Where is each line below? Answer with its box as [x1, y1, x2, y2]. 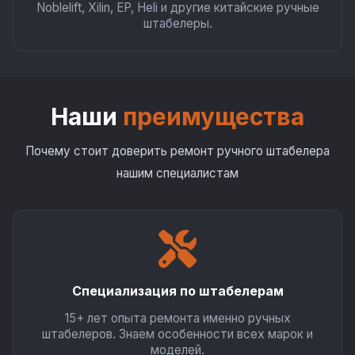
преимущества [123, 102, 304, 131]
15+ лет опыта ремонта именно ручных [64, 311, 291, 326]
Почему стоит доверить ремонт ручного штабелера [25, 143, 330, 158]
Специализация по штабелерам [71, 283, 284, 299]
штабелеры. [143, 16, 212, 31]
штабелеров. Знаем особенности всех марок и [42, 326, 313, 342]
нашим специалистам [116, 166, 239, 181]
